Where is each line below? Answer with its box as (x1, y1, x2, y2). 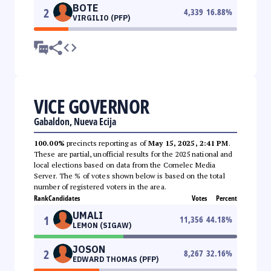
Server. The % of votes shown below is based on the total (34, 171, 225, 180)
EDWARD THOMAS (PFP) (73, 254, 158, 264)
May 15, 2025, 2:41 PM (148, 138, 229, 148)
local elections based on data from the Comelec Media (34, 160, 216, 169)
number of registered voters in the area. (34, 181, 166, 191)
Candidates (48, 192, 80, 203)
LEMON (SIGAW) (73, 220, 131, 230)
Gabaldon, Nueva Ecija (34, 114, 116, 128)
